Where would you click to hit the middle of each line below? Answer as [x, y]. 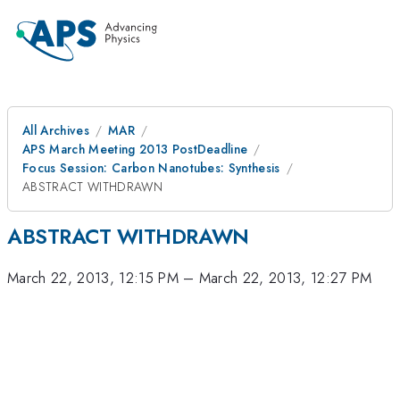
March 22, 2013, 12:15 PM [93, 278]
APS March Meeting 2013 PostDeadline [135, 149]
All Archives [56, 130]
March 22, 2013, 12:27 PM [285, 278]
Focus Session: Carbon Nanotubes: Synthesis [151, 168]
